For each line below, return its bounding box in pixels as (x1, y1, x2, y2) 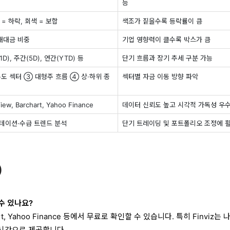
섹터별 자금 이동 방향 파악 (122, 72, 199, 81)
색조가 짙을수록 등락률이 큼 (122, 17, 203, 26)
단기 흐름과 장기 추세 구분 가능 (122, 54, 213, 63)
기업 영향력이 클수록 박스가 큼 (122, 35, 211, 44)
